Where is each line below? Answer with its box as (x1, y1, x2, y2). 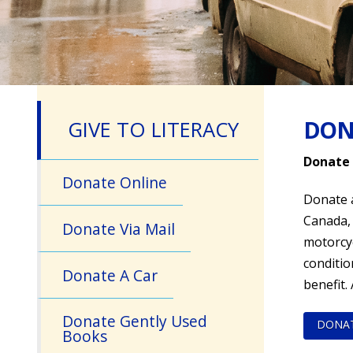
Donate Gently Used (62, 310, 208, 333)
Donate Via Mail (62, 217, 176, 240)
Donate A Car (62, 264, 158, 286)
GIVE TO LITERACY (68, 116, 240, 144)
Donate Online (62, 172, 168, 194)
